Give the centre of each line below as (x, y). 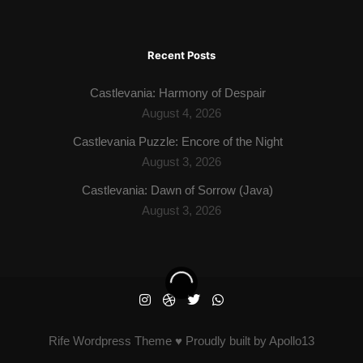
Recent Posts (181, 55)
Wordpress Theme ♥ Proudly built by (169, 341)
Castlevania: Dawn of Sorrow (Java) (177, 190)
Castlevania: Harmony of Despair (177, 93)
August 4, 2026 (181, 113)
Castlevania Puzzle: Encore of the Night (177, 141)
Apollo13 (292, 341)
